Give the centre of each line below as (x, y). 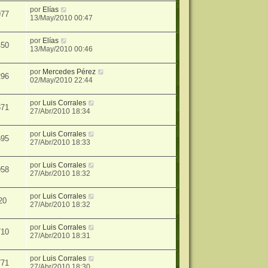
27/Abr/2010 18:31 (60, 236)
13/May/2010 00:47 (62, 18)
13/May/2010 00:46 (62, 49)
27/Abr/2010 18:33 (60, 143)
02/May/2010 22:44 (62, 80)
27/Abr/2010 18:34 (60, 112)
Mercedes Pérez (69, 72)
